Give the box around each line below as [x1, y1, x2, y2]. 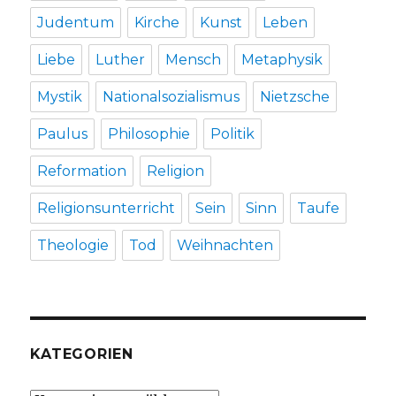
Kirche [134, 14, 180, 32]
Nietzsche [260, 88, 331, 106]
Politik [210, 126, 255, 143]
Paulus [37, 126, 88, 143]
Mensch [165, 51, 222, 69]
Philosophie [108, 126, 191, 143]
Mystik [37, 88, 83, 106]
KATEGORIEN [30, 346, 133, 363]
